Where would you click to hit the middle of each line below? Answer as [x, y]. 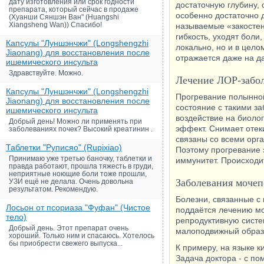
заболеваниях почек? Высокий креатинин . [81, 129]
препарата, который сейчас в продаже [74, 9]
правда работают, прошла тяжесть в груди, [81, 166]
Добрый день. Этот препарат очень [69, 228]
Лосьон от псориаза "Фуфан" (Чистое [78, 207]
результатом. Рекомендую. [53, 189]
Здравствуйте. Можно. [46, 73]
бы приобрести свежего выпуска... [66, 243]
